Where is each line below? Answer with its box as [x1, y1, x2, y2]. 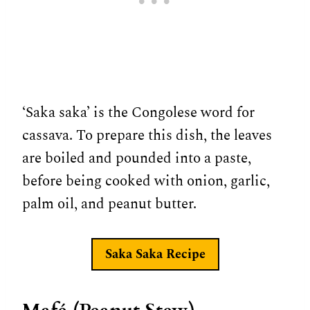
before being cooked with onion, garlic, [22, 170, 270, 193]
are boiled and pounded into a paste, [22, 147, 251, 170]
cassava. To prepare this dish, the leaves [22, 125, 272, 147]
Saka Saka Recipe [104, 244, 206, 264]
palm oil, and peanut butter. [22, 193, 197, 216]
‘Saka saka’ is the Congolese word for [22, 102, 255, 125]
